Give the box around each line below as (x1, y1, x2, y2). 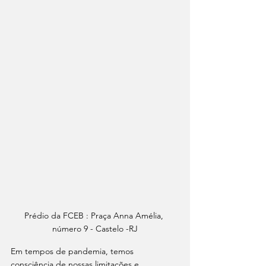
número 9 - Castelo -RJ (52, 223, 138, 235)
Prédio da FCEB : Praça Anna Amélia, (24, 210, 166, 221)
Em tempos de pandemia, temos (11, 246, 136, 257)
